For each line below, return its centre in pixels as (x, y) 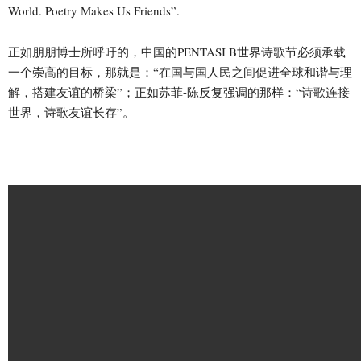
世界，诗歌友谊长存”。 (71, 112)
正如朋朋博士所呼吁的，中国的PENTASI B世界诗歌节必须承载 (177, 51)
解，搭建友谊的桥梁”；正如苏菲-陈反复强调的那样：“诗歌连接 (179, 91)
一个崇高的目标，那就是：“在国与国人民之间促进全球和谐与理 (180, 71)
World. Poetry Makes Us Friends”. (94, 10)
